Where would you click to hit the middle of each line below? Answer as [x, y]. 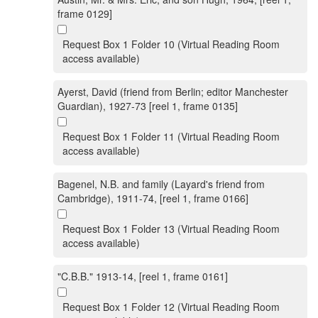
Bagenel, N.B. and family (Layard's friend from [161, 184]
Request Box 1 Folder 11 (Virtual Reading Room [171, 136]
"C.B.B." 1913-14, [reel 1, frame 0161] [143, 276]
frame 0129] [85, 13]
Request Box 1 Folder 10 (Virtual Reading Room [171, 44]
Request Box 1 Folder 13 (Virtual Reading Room [171, 229]
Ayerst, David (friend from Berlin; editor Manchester [173, 92]
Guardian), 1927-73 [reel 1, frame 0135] [148, 106]
